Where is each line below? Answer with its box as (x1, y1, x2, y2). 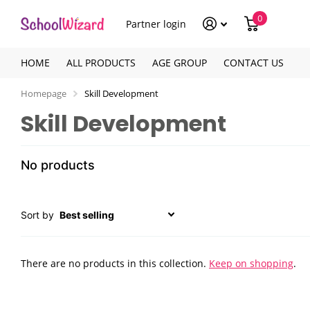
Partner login (126, 17, 186, 30)
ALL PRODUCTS (66, 56, 136, 69)
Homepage (21, 87, 66, 100)
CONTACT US (224, 56, 284, 69)
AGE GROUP (152, 56, 207, 69)
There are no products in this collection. (21, 257, 209, 270)
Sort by (21, 209, 54, 221)
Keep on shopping (209, 257, 293, 270)
